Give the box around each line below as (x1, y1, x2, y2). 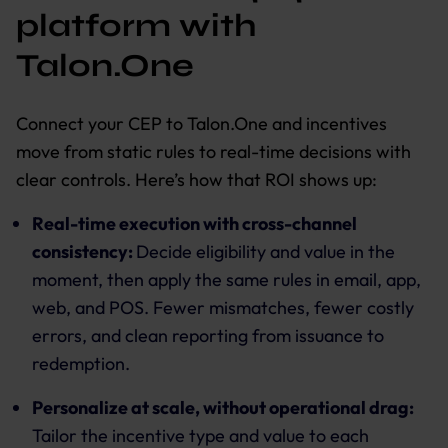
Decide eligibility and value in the (136, 239, 395, 263)
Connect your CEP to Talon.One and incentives (16, 111, 387, 135)
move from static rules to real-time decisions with (16, 139, 411, 163)
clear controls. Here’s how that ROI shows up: (16, 167, 377, 191)
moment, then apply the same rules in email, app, (32, 267, 421, 291)
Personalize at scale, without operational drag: (32, 395, 414, 419)
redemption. (32, 351, 130, 375)
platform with (16, 5, 256, 45)
